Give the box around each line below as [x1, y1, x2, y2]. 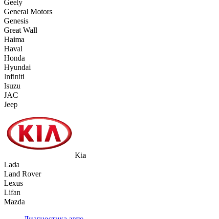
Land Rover [4, 169, 41, 178]
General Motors [4, 7, 52, 16]
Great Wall [4, 25, 37, 34]
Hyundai [4, 63, 31, 71]
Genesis [4, 16, 28, 25]
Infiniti [4, 72, 24, 81]
